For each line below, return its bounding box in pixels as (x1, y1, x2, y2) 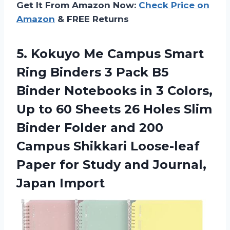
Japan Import (16, 176, 105, 191)
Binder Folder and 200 (16, 120, 163, 136)
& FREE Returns (55, 14, 129, 25)
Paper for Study (16, 157, 124, 172)
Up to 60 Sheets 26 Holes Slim (16, 102, 212, 117)
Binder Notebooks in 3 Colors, (16, 83, 213, 99)
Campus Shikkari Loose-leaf (16, 139, 200, 154)
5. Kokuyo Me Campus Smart (16, 46, 204, 62)
